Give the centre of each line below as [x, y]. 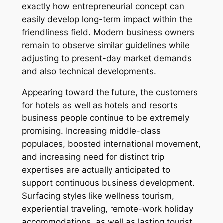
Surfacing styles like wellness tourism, [98, 196]
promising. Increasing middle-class [91, 131]
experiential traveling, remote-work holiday [107, 209]
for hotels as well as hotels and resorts [100, 105]
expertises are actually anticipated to [96, 170]
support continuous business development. [108, 183]
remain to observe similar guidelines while [106, 45]
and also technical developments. [89, 71]
